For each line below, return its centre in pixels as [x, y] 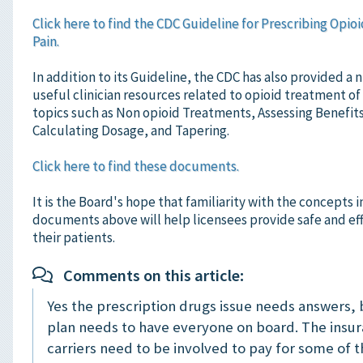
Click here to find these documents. [136, 166]
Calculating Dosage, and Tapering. [131, 130]
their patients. [74, 237]
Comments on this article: [145, 276]
